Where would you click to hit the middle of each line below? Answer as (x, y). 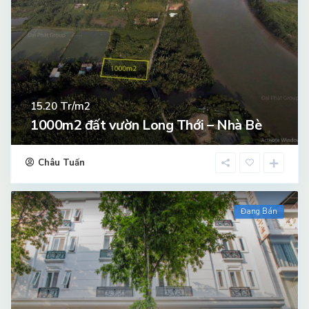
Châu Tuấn (61, 163)
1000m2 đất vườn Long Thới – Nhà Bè (146, 126)
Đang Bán (259, 212)
